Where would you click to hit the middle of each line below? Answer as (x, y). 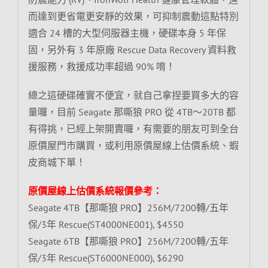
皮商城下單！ (57, 162)
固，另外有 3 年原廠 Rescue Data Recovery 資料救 (132, 50)
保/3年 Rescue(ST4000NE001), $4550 (106, 225)
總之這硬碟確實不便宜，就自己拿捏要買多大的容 (133, 95)
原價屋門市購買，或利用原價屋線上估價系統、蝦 (133, 146)
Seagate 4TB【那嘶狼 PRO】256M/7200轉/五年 (128, 208)
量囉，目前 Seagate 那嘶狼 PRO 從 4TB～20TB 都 (132, 112)
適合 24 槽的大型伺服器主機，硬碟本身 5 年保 (127, 33)
